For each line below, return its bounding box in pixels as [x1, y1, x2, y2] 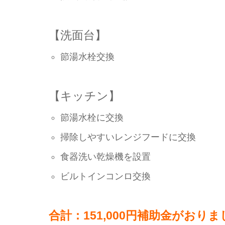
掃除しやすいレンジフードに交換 [60, 132, 196, 142]
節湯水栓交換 [60, 51, 115, 62]
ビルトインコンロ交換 [60, 171, 151, 181]
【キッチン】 [49, 89, 120, 102]
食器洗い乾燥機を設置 [60, 151, 151, 162]
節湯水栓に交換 [60, 112, 124, 123]
